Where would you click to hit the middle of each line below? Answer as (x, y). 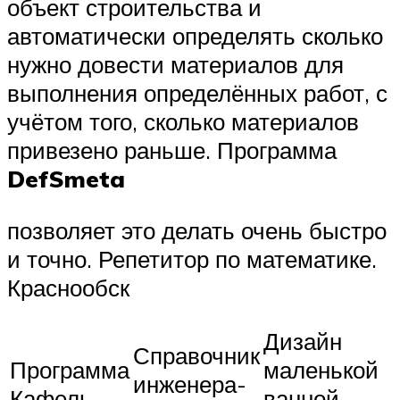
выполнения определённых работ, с (197, 93)
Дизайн (303, 342)
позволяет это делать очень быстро (197, 230)
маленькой (321, 370)
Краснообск (68, 287)
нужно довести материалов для (175, 65)
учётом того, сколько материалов (183, 122)
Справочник (196, 356)
